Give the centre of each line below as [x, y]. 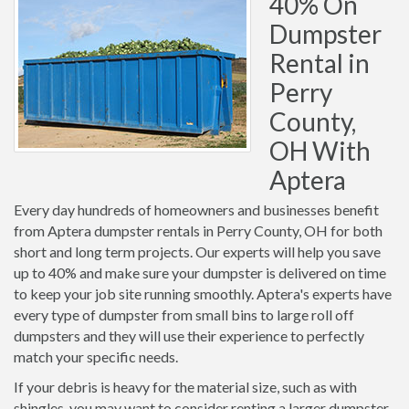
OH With [320, 151]
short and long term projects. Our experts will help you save [197, 252]
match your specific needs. [96, 357]
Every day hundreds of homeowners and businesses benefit [196, 210]
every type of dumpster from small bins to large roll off [184, 315]
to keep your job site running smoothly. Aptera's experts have [203, 294]
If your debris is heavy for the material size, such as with [185, 387]
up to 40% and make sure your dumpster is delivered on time [200, 273]
